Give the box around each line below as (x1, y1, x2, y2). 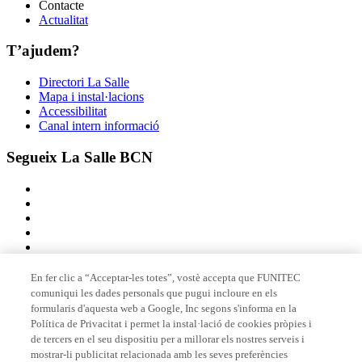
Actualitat (39, 12, 88, 27)
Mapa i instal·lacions (39, 90, 144, 104)
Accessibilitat (39, 104, 107, 119)
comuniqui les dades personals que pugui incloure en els (31, 287, 278, 299)
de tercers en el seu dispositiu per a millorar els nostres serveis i (31, 333, 305, 345)
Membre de (6, 296, 65, 310)
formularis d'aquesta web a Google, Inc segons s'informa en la (31, 302, 297, 314)
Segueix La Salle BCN (6, 148, 153, 166)
